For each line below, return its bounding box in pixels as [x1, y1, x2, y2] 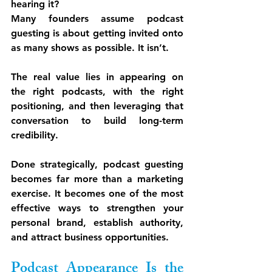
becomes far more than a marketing [11, 173, 183, 185]
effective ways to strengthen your [11, 202, 183, 214]
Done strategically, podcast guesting [11, 158, 183, 171]
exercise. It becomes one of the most [11, 188, 183, 200]
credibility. [11, 129, 58, 141]
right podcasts [33, 86, 103, 98]
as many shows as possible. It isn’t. [11, 42, 169, 54]
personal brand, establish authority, [11, 217, 183, 229]
